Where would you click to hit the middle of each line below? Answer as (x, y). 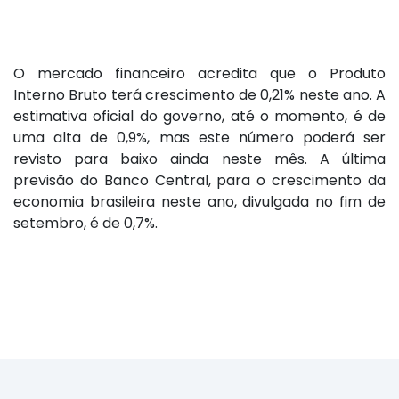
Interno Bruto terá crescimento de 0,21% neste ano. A (199, 95)
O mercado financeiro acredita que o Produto (199, 74)
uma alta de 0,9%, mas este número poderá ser (199, 138)
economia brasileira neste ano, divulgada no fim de (199, 202)
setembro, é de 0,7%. (85, 224)
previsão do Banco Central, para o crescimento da (199, 181)
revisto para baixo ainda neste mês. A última (199, 159)
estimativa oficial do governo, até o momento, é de (199, 117)
